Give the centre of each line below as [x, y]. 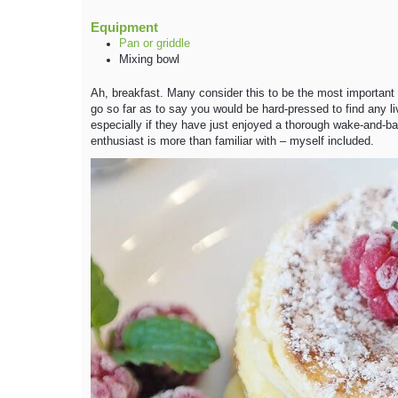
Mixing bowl [149, 59]
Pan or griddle [155, 43]
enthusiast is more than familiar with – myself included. [232, 141]
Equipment [124, 27]
